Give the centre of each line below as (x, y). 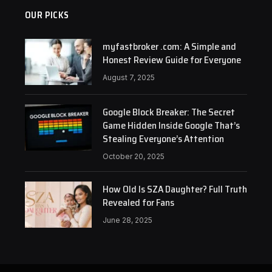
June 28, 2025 (127, 220)
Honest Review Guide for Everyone (172, 60)
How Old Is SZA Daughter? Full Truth (175, 189)
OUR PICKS (47, 15)
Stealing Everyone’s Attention (163, 139)
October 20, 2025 (133, 156)
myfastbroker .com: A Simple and (169, 46)
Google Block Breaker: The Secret (168, 112)
